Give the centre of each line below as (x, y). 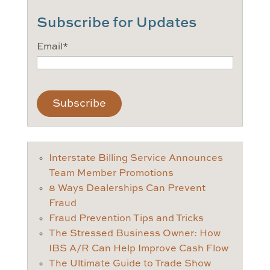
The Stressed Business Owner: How (134, 234)
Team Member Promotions (111, 174)
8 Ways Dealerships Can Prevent (127, 189)
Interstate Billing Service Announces (136, 159)
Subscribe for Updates (116, 24)
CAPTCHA (61, 83)
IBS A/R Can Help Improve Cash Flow (138, 249)
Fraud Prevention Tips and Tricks (126, 219)
